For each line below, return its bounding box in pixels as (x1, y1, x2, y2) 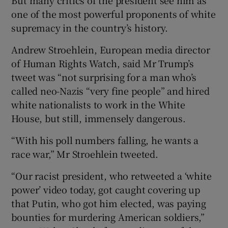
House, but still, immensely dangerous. (11, 111, 186, 125)
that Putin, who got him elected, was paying (11, 196, 206, 210)
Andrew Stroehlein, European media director (11, 42, 211, 56)
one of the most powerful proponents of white (11, 7, 216, 20)
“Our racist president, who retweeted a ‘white (11, 168, 212, 182)
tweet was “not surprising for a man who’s (11, 70, 197, 83)
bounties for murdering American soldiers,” (11, 210, 205, 223)
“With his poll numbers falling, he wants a (11, 133, 199, 147)
